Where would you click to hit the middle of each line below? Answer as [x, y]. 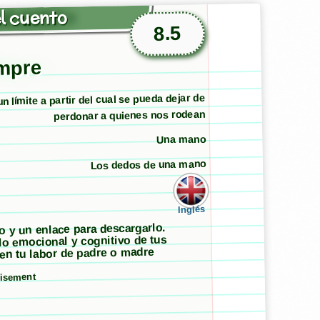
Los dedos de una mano [148, 165]
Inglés [191, 209]
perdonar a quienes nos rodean [129, 115]
